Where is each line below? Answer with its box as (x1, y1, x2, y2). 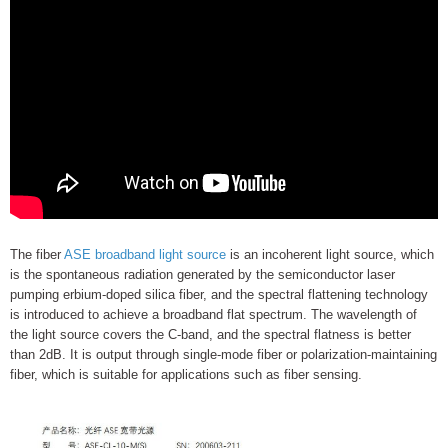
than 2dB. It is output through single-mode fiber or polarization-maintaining (10, 346, 437, 362)
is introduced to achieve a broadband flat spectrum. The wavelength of (10, 306, 417, 322)
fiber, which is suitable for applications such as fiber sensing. (10, 366, 362, 382)
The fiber (10, 246, 64, 262)
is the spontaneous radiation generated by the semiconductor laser (10, 266, 395, 282)
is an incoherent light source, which (226, 246, 434, 262)
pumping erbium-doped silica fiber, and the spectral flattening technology (10, 286, 428, 302)
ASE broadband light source (64, 246, 226, 262)
